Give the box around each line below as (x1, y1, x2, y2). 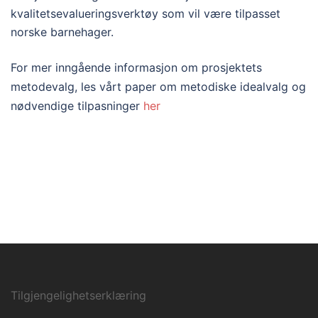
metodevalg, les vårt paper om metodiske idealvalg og (11, 79, 306, 94)
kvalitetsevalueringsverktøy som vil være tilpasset (11, 6, 280, 21)
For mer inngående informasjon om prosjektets (11, 60, 262, 75)
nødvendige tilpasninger (11, 99, 143, 113)
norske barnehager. (11, 25, 114, 39)
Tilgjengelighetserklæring (11, 288, 146, 302)
